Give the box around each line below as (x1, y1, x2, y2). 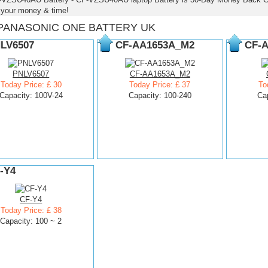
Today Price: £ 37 (129, 80, 191, 89)
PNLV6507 (13, 69, 50, 78)
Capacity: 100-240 (128, 91, 191, 100)
